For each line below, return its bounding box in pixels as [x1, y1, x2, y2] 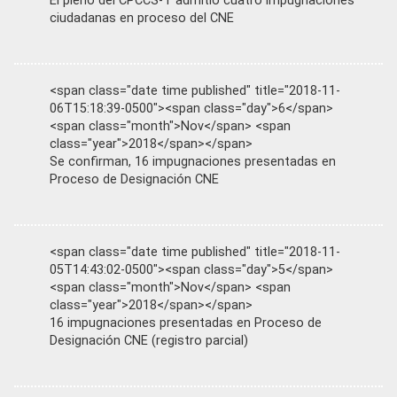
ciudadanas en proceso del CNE [50, 10, 234, 26]
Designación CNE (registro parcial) [50, 332, 248, 348]
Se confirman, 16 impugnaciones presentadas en [50, 153, 336, 169]
